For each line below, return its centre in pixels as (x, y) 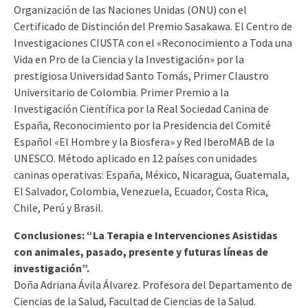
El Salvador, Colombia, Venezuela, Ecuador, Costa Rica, (141, 191)
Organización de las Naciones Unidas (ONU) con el (130, 9)
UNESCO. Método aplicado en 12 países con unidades (135, 158)
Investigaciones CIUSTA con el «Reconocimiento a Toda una (153, 42)
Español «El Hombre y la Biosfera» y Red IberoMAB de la (144, 141)
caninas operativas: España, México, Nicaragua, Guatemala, (152, 174)
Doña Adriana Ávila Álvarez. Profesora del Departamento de (153, 284)
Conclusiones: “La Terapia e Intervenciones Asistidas (146, 235)
